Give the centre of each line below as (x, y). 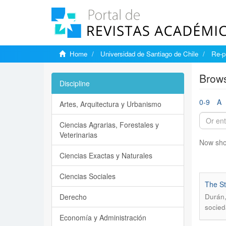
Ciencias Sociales (88, 176)
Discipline (75, 83)
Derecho (73, 197)
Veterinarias (78, 135)
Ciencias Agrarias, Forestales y (109, 125)
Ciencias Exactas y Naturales (106, 155)
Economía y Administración (103, 217)
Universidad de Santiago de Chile (149, 54)
